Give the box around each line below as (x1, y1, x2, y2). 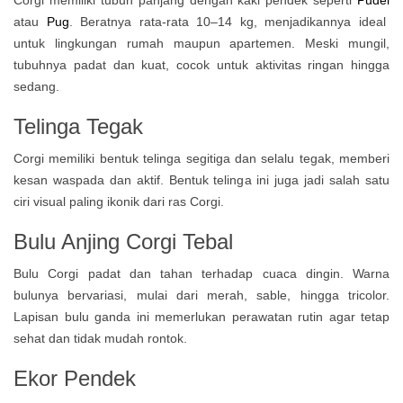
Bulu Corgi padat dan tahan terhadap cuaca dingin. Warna (13, 266, 390, 281)
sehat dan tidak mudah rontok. (13, 331, 187, 345)
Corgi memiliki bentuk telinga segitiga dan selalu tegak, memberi (13, 151, 390, 166)
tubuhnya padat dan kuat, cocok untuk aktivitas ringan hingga (13, 58, 390, 72)
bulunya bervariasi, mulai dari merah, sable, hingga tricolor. (13, 288, 390, 302)
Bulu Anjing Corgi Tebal (13, 229, 233, 254)
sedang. (13, 79, 59, 94)
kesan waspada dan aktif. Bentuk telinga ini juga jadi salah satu (13, 173, 390, 187)
